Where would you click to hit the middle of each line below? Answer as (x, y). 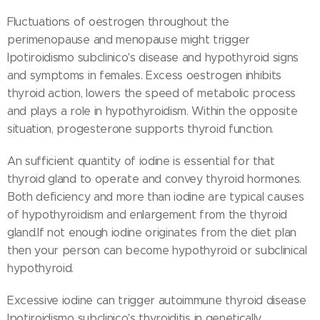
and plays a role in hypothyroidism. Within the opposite (152, 111)
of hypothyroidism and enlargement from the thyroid (147, 215)
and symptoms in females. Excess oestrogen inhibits (144, 76)
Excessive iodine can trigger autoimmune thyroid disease (157, 301)
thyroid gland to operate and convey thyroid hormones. (155, 179)
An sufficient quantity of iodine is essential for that (141, 161)
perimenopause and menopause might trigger (129, 40)
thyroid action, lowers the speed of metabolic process (152, 94)
